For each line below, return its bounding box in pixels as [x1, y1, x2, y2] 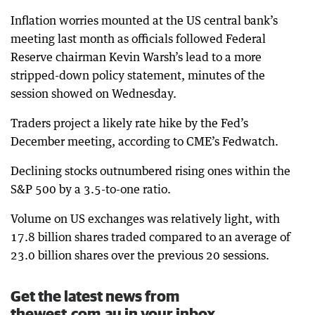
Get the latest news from [11, 287, 179, 305]
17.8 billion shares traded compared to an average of [11, 230, 290, 245]
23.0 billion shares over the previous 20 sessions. [11, 248, 269, 263]
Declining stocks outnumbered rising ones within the [11, 164, 290, 179]
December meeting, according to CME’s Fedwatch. [11, 134, 278, 149]
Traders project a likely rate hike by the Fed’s [11, 116, 248, 131]
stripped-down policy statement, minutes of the [11, 68, 265, 83]
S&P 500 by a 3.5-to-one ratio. [11, 182, 171, 197]
